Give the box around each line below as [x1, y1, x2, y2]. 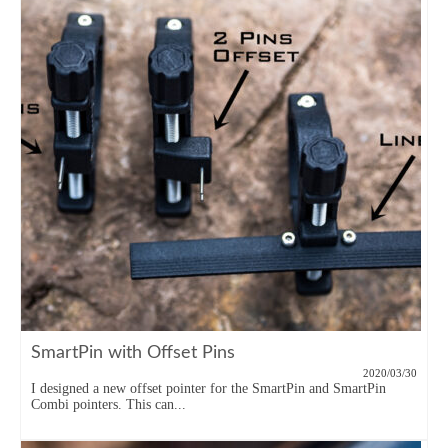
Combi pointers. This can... [31, 397, 186, 412]
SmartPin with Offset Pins [31, 344, 235, 362]
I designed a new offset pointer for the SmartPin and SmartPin [31, 381, 386, 396]
